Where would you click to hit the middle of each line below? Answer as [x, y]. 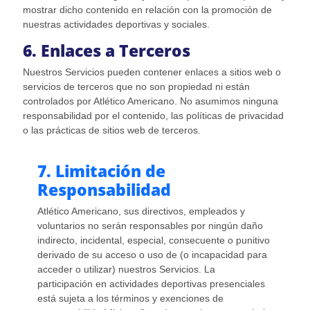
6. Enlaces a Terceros [106, 51]
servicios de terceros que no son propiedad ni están [136, 87]
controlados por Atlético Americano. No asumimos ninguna [150, 101]
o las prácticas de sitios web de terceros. [111, 130]
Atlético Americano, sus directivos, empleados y [141, 211]
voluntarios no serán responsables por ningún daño [150, 226]
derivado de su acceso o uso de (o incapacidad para [152, 255]
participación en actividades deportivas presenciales [151, 284]
